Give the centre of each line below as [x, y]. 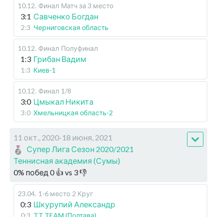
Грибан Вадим [60, 59]
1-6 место [54, 194]
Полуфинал [79, 48]
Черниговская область [71, 28]
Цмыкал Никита [63, 102]
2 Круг [83, 194]
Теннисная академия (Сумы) [67, 161]
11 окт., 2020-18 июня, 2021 [63, 138]
